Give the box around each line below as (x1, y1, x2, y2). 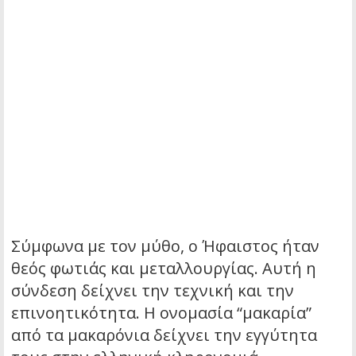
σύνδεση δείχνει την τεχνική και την (11, 279, 294, 301)
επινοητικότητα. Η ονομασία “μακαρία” (11, 301, 311, 323)
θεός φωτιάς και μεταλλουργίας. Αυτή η (11, 257, 316, 279)
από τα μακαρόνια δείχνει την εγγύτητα (11, 323, 317, 346)
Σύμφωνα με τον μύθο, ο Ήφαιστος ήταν (11, 234, 319, 257)
